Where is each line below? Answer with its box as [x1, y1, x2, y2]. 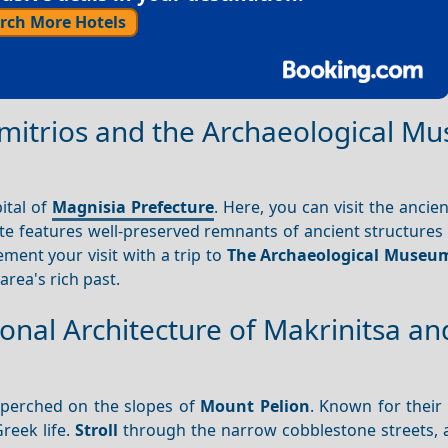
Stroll [74, 418, 118, 441]
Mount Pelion [200, 394, 310, 417]
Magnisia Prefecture [51, 196, 214, 219]
